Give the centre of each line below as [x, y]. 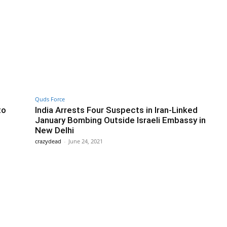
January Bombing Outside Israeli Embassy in [120, 120]
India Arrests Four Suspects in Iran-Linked [116, 110]
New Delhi [54, 130]
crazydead [48, 141]
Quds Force [50, 99]
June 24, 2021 [86, 141]
